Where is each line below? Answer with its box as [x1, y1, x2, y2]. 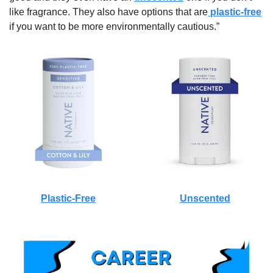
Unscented [179, 193, 230, 204]
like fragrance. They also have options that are [9, 7, 208, 18]
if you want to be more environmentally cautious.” [9, 21, 219, 32]
